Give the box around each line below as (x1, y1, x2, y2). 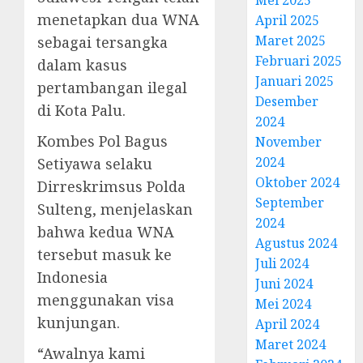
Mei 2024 (255, 294, 312, 313)
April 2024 (255, 314, 320, 333)
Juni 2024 (255, 274, 314, 293)
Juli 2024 (255, 254, 310, 272)
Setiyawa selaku (37, 153, 152, 173)
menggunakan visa (37, 289, 174, 310)
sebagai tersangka (37, 32, 168, 52)
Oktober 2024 (255, 173, 340, 191)
